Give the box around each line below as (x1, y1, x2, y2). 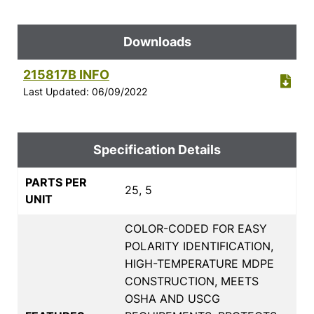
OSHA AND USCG (125, 291, 220, 306)
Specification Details (93, 142, 221, 157)
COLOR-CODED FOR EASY (125, 221, 267, 235)
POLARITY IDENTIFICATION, (125, 238, 273, 253)
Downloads (123, 34, 191, 49)
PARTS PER (25, 175, 87, 189)
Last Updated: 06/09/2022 (23, 85, 147, 97)
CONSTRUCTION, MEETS (125, 273, 259, 288)
